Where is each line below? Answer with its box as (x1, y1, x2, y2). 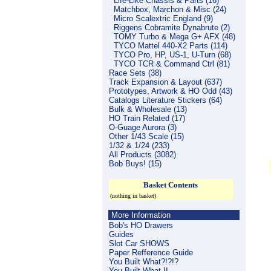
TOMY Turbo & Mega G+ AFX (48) (113, 32, 235, 41)
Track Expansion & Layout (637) (108, 77, 222, 87)
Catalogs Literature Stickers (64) (108, 96, 222, 105)
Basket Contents (143, 180, 198, 189)
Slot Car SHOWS (108, 239, 169, 248)
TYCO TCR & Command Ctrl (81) (113, 59, 230, 68)
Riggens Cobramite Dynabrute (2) (113, 23, 230, 32)
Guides (108, 230, 134, 239)
